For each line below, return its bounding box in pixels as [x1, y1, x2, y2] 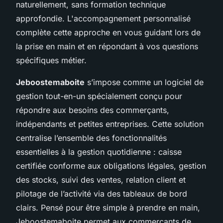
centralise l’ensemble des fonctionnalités [16, 132, 167, 143]
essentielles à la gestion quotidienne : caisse [16, 146, 182, 157]
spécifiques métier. [16, 55, 87, 65]
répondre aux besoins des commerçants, [16, 105, 169, 115]
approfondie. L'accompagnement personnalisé [16, 13, 191, 23]
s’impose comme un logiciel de [85, 77, 204, 87]
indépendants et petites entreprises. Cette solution [16, 118, 204, 129]
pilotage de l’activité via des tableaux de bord [16, 188, 187, 199]
